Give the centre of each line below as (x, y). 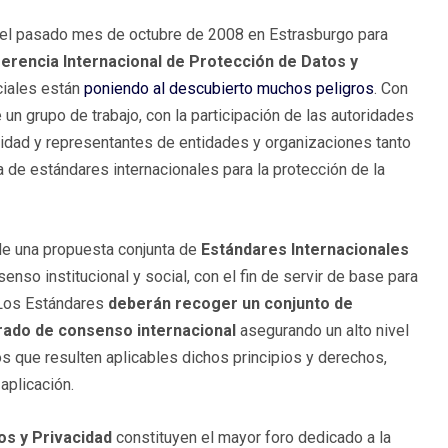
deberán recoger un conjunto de (228, 304)
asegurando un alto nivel (324, 331)
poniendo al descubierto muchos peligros (229, 89)
